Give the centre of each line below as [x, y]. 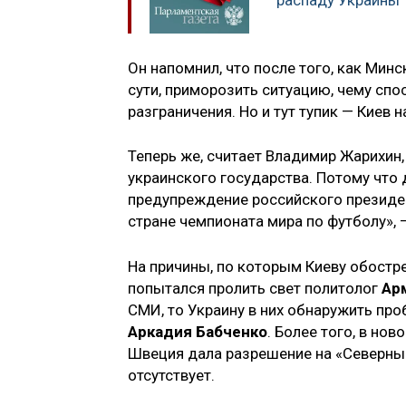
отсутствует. [171, 375]
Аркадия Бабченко [198, 331]
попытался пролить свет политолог [255, 288]
